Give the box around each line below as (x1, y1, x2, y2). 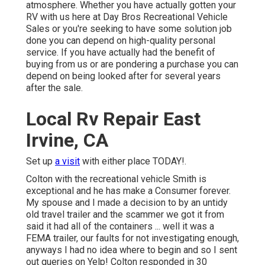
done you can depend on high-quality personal (26, 35, 215, 47)
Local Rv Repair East (26, 108, 201, 131)
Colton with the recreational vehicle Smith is (26, 173, 206, 185)
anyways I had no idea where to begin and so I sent (26, 244, 237, 256)
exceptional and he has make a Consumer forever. (26, 185, 231, 197)
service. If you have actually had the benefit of (26, 47, 215, 59)
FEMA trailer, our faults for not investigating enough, (26, 232, 239, 244)
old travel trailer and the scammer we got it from (26, 209, 224, 221)
